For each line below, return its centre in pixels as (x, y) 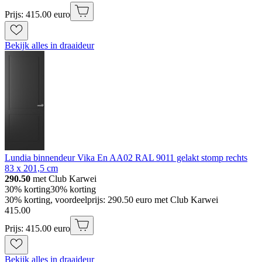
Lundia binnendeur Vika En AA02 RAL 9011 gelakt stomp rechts (126, 157)
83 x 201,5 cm (31, 168)
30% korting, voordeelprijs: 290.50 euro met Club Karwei (111, 199)
